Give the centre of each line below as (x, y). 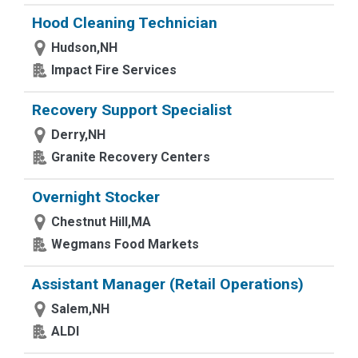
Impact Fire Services (114, 70)
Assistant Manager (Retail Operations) (168, 284)
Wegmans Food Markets (125, 244)
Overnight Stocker (96, 197)
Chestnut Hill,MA (101, 222)
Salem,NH (80, 309)
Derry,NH (78, 135)
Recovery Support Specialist (132, 110)
